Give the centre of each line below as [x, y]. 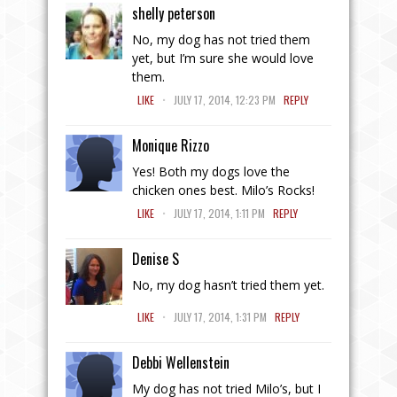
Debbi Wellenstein [181, 362]
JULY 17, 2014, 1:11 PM [219, 213]
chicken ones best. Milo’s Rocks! [223, 190]
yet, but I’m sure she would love [223, 58]
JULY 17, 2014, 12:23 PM [225, 99]
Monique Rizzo [171, 145]
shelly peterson [174, 13]
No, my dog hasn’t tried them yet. [228, 284]
